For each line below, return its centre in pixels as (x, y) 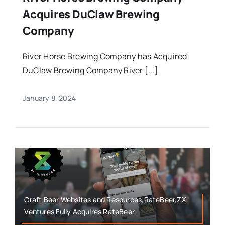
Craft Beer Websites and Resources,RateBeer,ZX (105, 200)
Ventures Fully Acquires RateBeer (80, 212)
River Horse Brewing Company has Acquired (105, 56)
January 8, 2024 (49, 98)
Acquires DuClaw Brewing (91, 14)
